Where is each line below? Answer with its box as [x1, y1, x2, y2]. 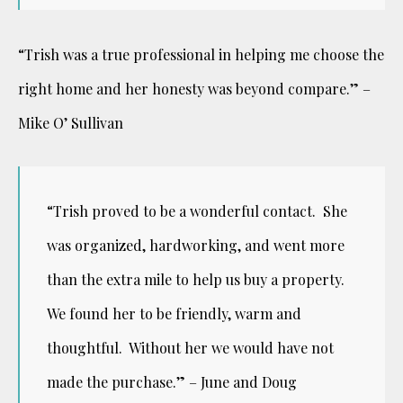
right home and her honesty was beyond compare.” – [18, 78, 371, 98]
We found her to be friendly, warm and [47, 303, 301, 323]
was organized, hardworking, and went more [47, 235, 345, 255]
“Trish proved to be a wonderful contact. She [47, 201, 347, 220]
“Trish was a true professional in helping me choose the [18, 44, 384, 64]
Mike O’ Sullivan [18, 112, 123, 132]
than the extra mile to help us [47, 269, 244, 289]
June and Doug [201, 372, 297, 391]
